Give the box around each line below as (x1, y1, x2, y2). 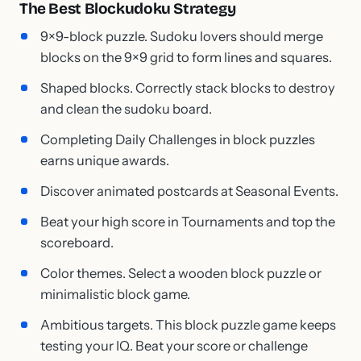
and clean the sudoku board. (40, 100, 212, 117)
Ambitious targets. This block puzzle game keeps (40, 316, 336, 333)
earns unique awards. (40, 151, 169, 168)
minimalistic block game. (40, 285, 190, 302)
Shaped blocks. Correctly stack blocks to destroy (40, 79, 335, 96)
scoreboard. (40, 234, 114, 251)
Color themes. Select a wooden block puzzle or (40, 264, 322, 281)
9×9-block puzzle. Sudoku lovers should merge (40, 27, 323, 44)
